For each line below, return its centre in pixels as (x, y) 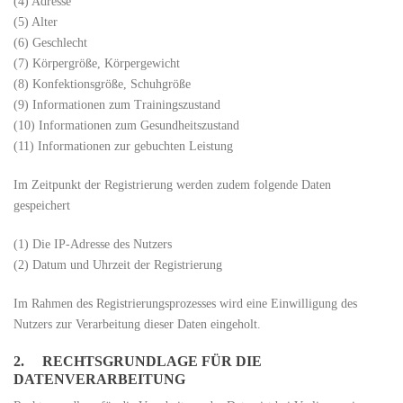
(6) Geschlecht (50, 43)
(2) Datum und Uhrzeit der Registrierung (118, 265)
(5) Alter (36, 22)
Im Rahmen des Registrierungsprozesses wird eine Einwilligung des (185, 304)
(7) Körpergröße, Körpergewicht (97, 63)
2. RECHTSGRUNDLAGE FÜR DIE (138, 361)
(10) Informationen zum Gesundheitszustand (126, 125)
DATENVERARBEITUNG (99, 379)
